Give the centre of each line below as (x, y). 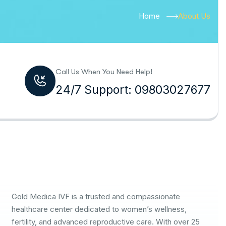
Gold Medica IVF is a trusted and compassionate (96, 197)
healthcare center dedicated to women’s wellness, (99, 209)
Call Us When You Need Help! (104, 72)
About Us (194, 16)
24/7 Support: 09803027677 (133, 90)
